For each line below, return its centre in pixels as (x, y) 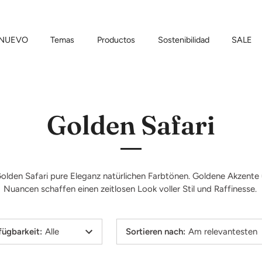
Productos (116, 39)
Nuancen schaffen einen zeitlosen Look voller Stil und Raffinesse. (131, 189)
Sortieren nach (154, 232)
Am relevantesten (223, 232)
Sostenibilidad (183, 39)
